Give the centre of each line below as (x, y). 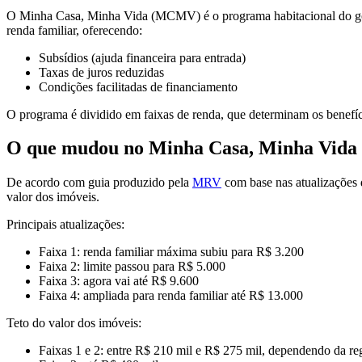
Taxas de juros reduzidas (101, 72)
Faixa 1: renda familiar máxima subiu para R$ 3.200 (171, 252)
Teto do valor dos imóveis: (74, 323)
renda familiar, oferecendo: (74, 30)
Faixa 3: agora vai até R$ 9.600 (119, 281)
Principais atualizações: (65, 225)
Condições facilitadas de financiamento (138, 86)
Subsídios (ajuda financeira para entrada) (142, 57)
